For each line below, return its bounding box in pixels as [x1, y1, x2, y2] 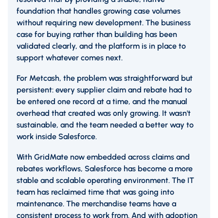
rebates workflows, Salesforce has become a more [17, 164, 193, 174]
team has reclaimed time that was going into [17, 187, 174, 197]
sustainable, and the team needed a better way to [17, 120, 194, 130]
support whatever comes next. [17, 53, 123, 63]
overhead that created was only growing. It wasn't [17, 109, 191, 118]
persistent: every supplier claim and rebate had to [17, 85, 192, 95]
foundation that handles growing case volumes [17, 6, 181, 16]
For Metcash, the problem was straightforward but [17, 73, 193, 83]
